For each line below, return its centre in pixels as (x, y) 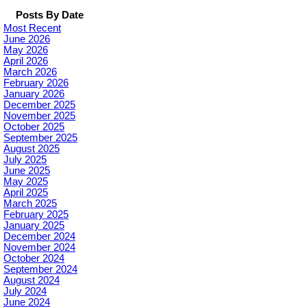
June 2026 (27, 39)
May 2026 (26, 50)
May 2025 (26, 182)
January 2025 (34, 226)
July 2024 (25, 292)
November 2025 (39, 116)
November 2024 (39, 248)
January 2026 (34, 94)
